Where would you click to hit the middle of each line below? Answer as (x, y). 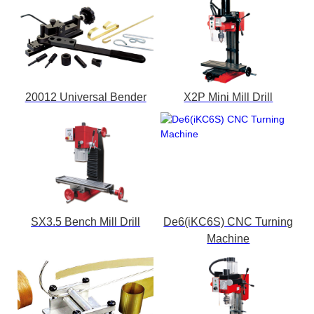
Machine (228, 238)
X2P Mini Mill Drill (228, 97)
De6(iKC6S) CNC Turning (228, 221)
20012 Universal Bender (86, 97)
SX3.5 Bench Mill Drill (86, 221)
